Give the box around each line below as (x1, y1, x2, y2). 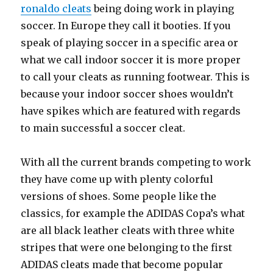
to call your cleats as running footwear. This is (21, 71, 250, 83)
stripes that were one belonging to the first (21, 241, 233, 253)
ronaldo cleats (21, 2, 92, 15)
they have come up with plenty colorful (21, 173, 214, 185)
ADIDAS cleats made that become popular (21, 258, 224, 271)
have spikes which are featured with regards (21, 105, 241, 117)
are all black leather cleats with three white (21, 224, 235, 236)
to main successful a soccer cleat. (21, 122, 186, 134)
